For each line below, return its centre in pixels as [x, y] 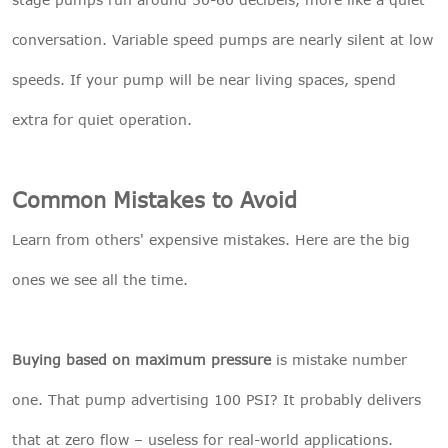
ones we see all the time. [100, 280]
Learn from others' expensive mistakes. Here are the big [211, 240]
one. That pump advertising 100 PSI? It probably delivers [216, 400]
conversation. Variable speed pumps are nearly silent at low [222, 40]
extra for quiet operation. [102, 120]
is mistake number [339, 360]
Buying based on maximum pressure [141, 360]
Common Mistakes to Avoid [154, 200]
